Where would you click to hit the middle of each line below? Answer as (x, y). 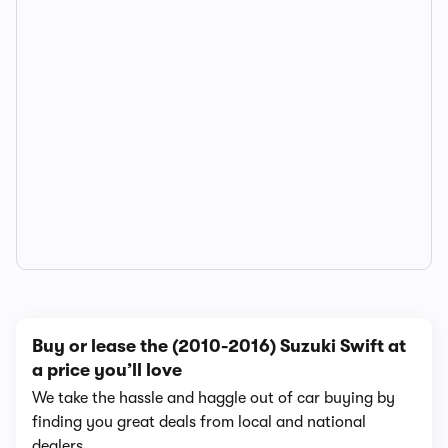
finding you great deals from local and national (199, 422)
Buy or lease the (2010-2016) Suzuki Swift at (219, 346)
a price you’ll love (107, 370)
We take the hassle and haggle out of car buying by (213, 398)
